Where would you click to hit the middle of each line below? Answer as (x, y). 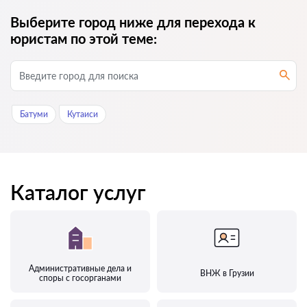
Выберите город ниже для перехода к (133, 22)
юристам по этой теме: (84, 39)
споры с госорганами (80, 278)
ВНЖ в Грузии (227, 273)
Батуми (34, 114)
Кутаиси (83, 114)
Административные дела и (80, 269)
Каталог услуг (78, 192)
